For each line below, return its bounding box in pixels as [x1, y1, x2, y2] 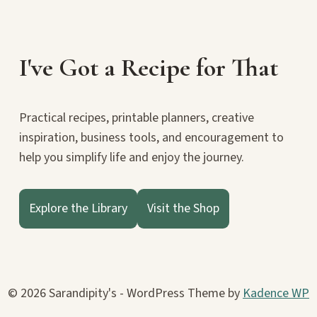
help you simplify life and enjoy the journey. [19, 149, 244, 166]
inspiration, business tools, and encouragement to [19, 129, 284, 146]
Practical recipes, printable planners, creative [19, 109, 254, 127]
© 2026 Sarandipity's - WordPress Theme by [8, 284, 243, 302]
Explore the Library [29, 200, 127, 217]
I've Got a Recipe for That [19, 52, 278, 83]
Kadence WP [243, 284, 309, 302]
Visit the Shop [147, 200, 219, 217]
